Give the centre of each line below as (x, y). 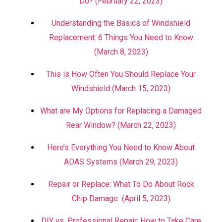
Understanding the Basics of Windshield (121, 23)
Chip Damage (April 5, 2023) (121, 198)
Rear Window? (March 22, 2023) (121, 125)
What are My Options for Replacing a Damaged (121, 111)
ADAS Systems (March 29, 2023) (121, 162)
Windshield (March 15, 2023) (121, 88)
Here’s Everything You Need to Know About (121, 147)
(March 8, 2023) (121, 52)
